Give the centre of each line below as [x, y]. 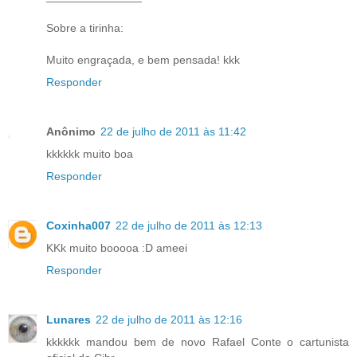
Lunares [69, 319]
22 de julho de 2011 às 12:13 [189, 225]
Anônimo [71, 131]
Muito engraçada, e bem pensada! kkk [143, 59]
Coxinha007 [78, 225]
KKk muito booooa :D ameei [117, 247]
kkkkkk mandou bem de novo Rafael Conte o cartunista [198, 341]
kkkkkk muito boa [90, 153]
